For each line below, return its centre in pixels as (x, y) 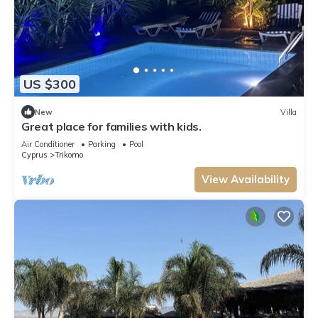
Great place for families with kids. (111, 127)
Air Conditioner (48, 144)
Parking (102, 144)
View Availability (246, 180)
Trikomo (69, 155)
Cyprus (34, 155)
